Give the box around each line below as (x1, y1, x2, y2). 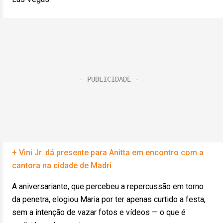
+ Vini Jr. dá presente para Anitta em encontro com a (12, 148, 204, 157)
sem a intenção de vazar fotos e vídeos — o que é (12, 208, 186, 217)
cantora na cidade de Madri (12, 161, 111, 170)
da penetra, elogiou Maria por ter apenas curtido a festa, (12, 195, 206, 204)
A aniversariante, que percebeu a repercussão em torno (12, 182, 204, 191)
